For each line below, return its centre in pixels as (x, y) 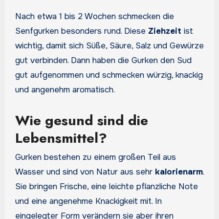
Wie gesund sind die (81, 120)
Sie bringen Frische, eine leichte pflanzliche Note (106, 187)
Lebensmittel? (61, 138)
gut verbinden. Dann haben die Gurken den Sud (103, 60)
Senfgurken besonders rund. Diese (81, 31)
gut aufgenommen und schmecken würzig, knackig (109, 75)
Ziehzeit (164, 31)
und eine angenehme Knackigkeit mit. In (88, 201)
